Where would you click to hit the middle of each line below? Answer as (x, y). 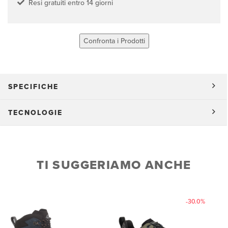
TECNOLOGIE (35, 113)
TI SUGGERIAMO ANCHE (114, 165)
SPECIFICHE (33, 87)
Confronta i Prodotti (114, 41)
